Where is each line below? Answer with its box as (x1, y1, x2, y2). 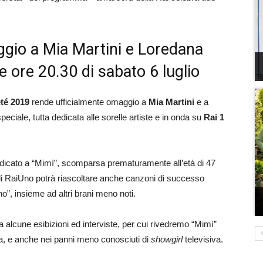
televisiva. (183, 234, 223, 244)
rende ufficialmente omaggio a (29, 97, 149, 107)
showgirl (151, 234, 183, 244)
